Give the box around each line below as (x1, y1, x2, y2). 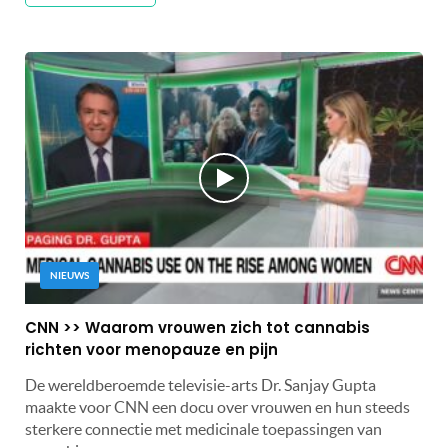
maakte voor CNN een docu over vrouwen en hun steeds (25, 398, 410, 417)
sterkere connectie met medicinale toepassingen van (25, 420, 382, 439)
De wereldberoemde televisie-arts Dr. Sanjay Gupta (25, 376, 376, 395)
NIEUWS (50, 270, 89, 282)
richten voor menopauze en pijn (25, 339, 278, 361)
